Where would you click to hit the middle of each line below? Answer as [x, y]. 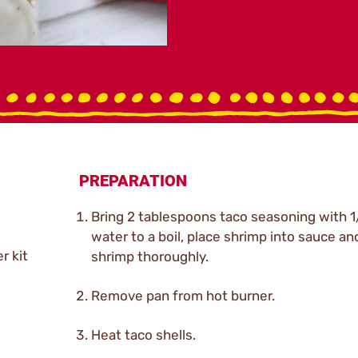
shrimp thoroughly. [150, 256]
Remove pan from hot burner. [183, 295]
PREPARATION [133, 180]
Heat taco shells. [143, 334]
